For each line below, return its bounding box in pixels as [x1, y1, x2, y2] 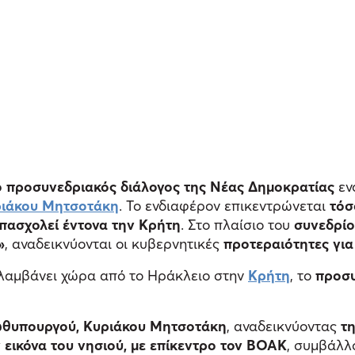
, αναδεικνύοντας [227, 317, 341, 334]
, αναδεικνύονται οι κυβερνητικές [5, 235, 223, 252]
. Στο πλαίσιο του [181, 216, 294, 233]
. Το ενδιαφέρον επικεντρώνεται [119, 197, 330, 214]
